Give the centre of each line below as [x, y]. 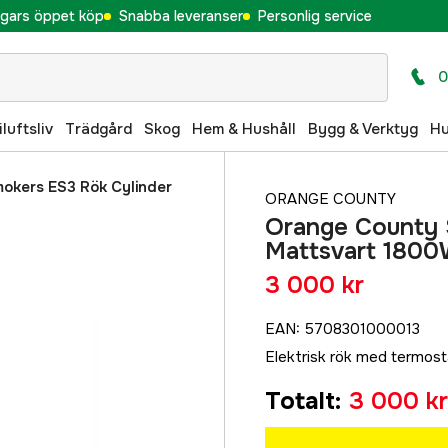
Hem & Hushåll [244, 128]
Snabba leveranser [180, 15]
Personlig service [314, 15]
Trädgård [98, 128]
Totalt [300, 401]
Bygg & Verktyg [363, 128]
